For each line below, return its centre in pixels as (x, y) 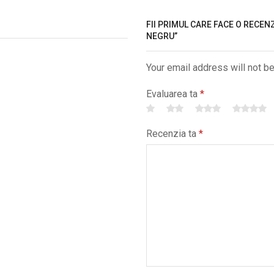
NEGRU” (162, 36)
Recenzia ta (172, 134)
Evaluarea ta (173, 94)
